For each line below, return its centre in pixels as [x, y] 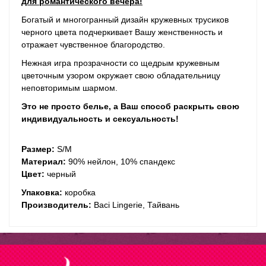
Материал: [45, 161]
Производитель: [58, 205]
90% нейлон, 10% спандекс [122, 161]
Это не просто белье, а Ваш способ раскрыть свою [130, 106]
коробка [80, 192]
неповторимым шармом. [69, 88]
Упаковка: [43, 192]
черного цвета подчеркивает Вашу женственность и [122, 32]
